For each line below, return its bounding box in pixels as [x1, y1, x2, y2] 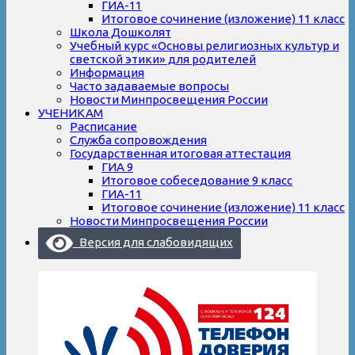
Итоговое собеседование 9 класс [101, 173, 292, 187]
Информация [70, 65, 144, 79]
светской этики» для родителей [70, 52, 256, 66]
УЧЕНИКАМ [38, 105, 103, 120]
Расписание [70, 119, 137, 133]
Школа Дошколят [70, 25, 171, 39]
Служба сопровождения [70, 132, 207, 147]
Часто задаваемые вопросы [70, 78, 229, 93]
